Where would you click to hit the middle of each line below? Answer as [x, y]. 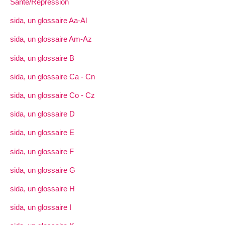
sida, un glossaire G [43, 170]
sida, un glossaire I [41, 207]
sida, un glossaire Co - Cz [52, 95]
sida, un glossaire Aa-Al [48, 21]
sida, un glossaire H [42, 188]
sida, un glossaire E [42, 133]
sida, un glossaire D [42, 114]
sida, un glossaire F [42, 151]
